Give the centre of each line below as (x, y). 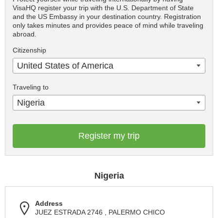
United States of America (65, 66)
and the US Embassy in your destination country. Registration (107, 17)
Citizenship (29, 50)
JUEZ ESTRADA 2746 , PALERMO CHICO (100, 212)
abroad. (25, 34)
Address (49, 204)
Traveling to (31, 87)
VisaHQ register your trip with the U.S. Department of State (103, 8)
